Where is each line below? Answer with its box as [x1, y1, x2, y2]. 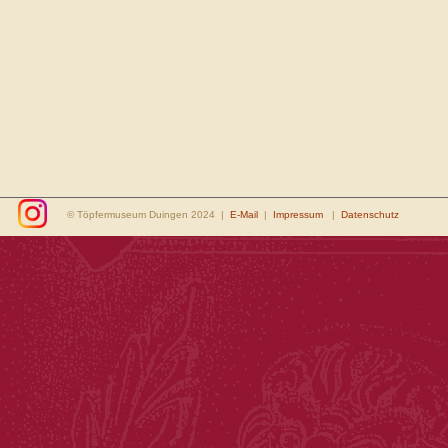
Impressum [273, 209, 323, 220]
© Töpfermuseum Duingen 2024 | [67, 209, 230, 220]
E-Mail [230, 209, 258, 220]
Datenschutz [341, 209, 399, 220]
